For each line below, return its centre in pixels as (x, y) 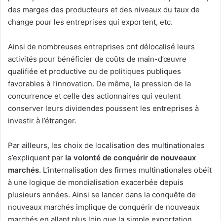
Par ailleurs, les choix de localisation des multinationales (106, 146)
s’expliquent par (37, 158)
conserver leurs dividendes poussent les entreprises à (103, 109)
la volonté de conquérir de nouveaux (130, 158)
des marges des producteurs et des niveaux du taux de (104, 10)
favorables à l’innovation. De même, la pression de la (99, 84)
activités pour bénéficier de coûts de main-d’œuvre (97, 59)
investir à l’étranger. (42, 121)
